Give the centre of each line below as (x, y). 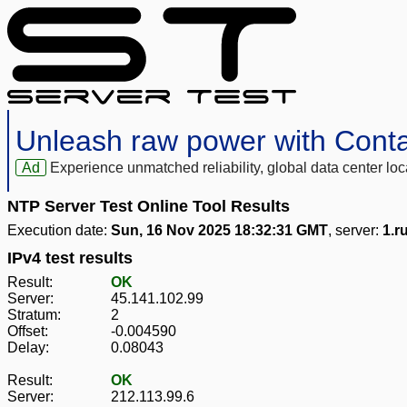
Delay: (28, 348)
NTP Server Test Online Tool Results (149, 207)
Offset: (28, 332)
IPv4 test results (70, 258)
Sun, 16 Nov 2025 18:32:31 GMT (219, 231)
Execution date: (59, 231)
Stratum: (34, 315)
